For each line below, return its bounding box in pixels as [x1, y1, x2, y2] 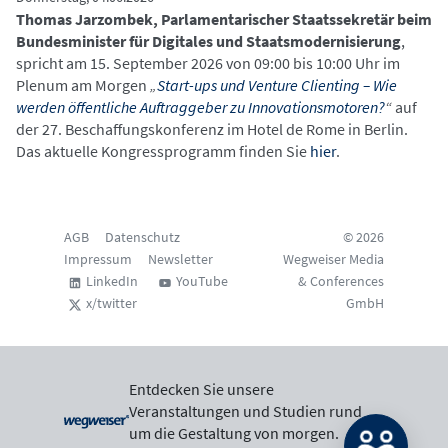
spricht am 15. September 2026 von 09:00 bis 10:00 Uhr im [16, 53, 400, 73]
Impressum [64, 250, 132, 268]
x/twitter [86, 294, 137, 312]
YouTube [176, 272, 228, 290]
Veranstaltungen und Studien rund [128, 401, 362, 421]
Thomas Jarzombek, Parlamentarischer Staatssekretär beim [16, 9, 432, 29]
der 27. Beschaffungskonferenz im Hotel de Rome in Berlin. [16, 119, 408, 139]
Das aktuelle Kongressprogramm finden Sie [16, 141, 310, 161]
